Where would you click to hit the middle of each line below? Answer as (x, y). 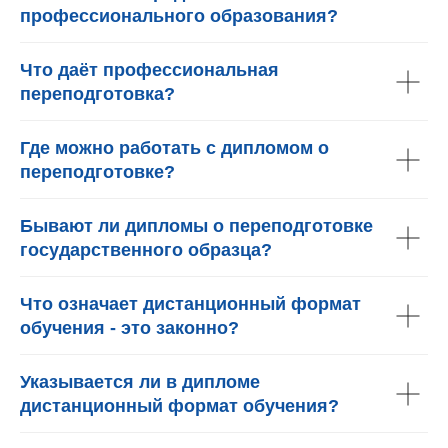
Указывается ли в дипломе (140, 382)
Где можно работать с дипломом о (174, 148)
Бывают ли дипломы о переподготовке (196, 226)
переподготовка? (97, 94)
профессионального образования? (179, 16)
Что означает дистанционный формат (190, 304)
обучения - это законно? (129, 328)
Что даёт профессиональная (149, 70)
